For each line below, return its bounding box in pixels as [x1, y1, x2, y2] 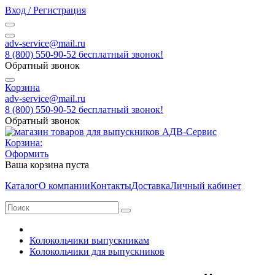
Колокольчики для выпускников [29, 246, 165, 257]
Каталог [5, 180, 39, 191]
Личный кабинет [170, 180, 241, 191]
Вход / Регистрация [5, 5, 86, 15]
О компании [39, 180, 90, 191]
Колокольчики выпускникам [29, 235, 149, 246]
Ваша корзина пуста [5, 160, 89, 170]
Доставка [131, 180, 170, 191]
